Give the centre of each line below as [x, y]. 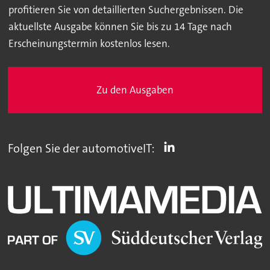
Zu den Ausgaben [135, 90]
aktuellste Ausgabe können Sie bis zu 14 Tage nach [120, 27]
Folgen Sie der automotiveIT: [82, 149]
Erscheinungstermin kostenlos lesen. [89, 44]
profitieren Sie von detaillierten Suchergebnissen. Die [126, 10]
